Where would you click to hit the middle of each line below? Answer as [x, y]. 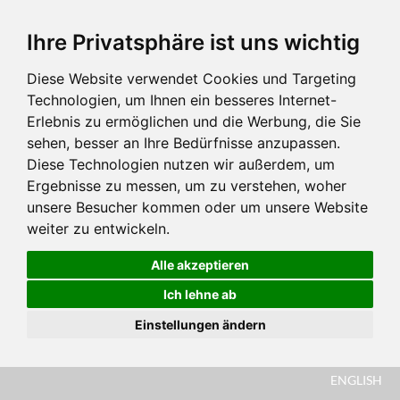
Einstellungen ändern [200, 324]
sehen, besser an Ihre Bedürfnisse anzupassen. [183, 143]
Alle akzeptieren [200, 264]
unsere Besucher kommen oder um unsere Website [197, 207]
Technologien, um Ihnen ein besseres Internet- [182, 100]
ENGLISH [356, 380]
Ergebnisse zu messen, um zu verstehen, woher [187, 186]
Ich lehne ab [200, 294]
